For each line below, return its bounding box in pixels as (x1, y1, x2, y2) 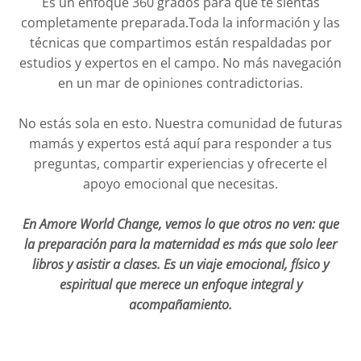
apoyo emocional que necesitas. (83, 174, 278, 193)
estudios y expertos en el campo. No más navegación (19, 53, 342, 72)
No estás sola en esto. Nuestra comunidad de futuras (19, 114, 342, 132)
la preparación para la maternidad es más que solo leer (24, 234, 337, 253)
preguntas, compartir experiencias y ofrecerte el (34, 154, 327, 172)
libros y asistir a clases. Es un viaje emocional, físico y (32, 255, 329, 273)
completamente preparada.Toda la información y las (21, 13, 340, 31)
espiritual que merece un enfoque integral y (59, 275, 302, 293)
